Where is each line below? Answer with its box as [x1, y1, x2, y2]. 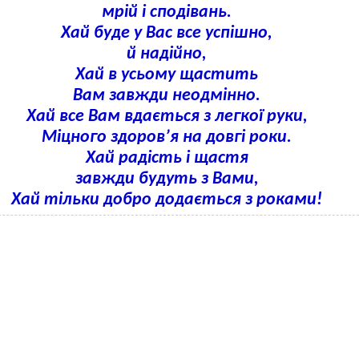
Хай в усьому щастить [75, 67, 258, 83]
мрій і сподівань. [102, 4, 232, 21]
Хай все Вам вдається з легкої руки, [26, 108, 308, 125]
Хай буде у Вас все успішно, [61, 25, 272, 42]
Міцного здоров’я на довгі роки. [42, 129, 292, 146]
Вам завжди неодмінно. [73, 87, 260, 104]
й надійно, [127, 46, 207, 63]
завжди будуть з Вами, [75, 171, 259, 188]
